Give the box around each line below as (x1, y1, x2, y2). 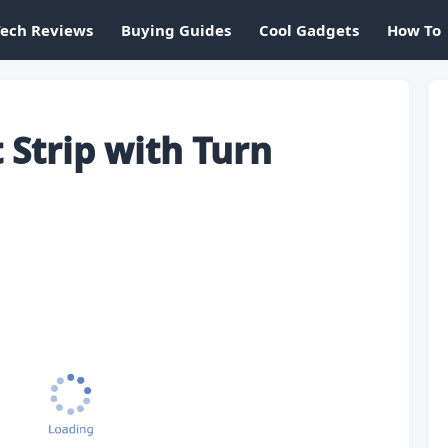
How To (387, 19, 441, 40)
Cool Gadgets (259, 19, 359, 40)
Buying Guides (121, 19, 231, 40)
